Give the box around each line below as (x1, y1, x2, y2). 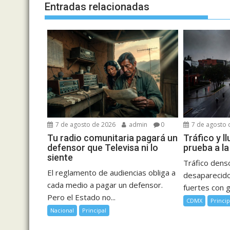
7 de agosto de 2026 (54, 120, 116, 129)
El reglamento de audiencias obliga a (47, 167, 176, 178)
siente (47, 152, 73, 163)
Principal (82, 206, 106, 215)
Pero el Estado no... (47, 192, 116, 203)
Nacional (50, 206, 74, 215)
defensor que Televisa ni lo (47, 142, 158, 154)
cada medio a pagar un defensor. (47, 180, 163, 190)
